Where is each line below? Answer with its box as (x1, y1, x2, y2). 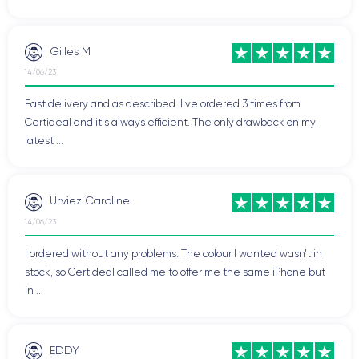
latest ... (25, 135, 63, 147)
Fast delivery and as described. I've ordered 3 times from (25, 98, 301, 110)
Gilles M (50, 44, 91, 58)
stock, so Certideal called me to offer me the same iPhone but (25, 265, 325, 278)
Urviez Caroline (50, 194, 130, 207)
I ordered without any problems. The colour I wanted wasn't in (25, 247, 322, 260)
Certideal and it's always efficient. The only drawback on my (25, 116, 316, 128)
